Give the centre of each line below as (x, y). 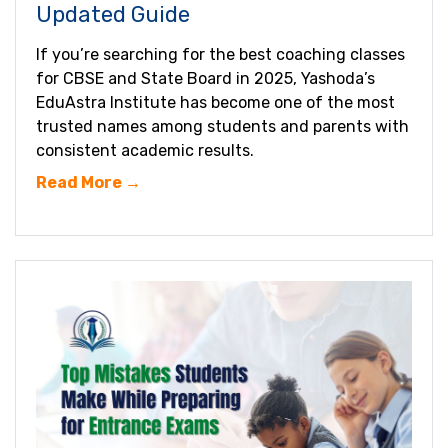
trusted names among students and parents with (222, 127)
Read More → (88, 183)
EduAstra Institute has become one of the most (215, 103)
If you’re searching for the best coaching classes (220, 55)
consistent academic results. (145, 151)
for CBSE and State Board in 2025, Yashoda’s (205, 79)
